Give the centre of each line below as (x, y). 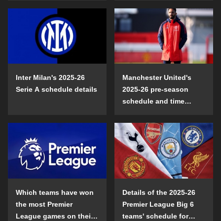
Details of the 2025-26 (159, 192)
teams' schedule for (155, 216)
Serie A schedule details (56, 89)
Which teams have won (55, 192)
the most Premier (44, 204)
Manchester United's (157, 77)
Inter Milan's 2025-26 (50, 77)
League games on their (55, 216)
